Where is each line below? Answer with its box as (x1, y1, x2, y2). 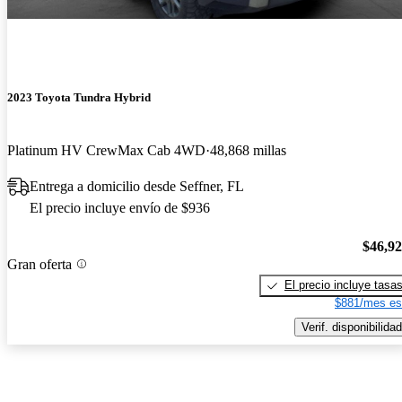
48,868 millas (210, 143, 286, 159)
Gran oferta (7, 256, 72, 272)
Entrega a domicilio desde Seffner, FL (30, 179, 244, 195)
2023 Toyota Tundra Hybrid (7, 91, 151, 105)
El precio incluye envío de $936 (30, 200, 210, 216)
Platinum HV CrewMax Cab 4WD (7, 143, 205, 159)
